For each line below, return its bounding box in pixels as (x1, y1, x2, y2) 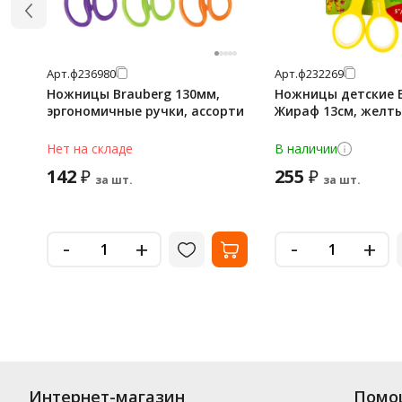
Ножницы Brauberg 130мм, (47, 85, 220, 102)
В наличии (275, 140, 337, 157)
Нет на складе (47, 140, 133, 157)
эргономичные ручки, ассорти (47, 102, 244, 119)
